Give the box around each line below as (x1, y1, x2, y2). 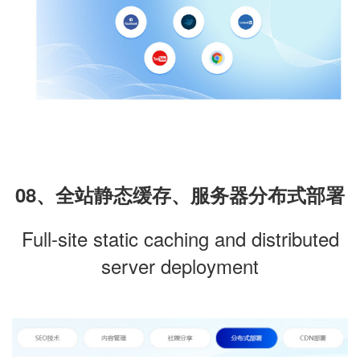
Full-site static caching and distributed (21, 224, 339, 253)
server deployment (101, 252, 259, 280)
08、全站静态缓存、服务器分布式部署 (15, 181, 345, 209)
